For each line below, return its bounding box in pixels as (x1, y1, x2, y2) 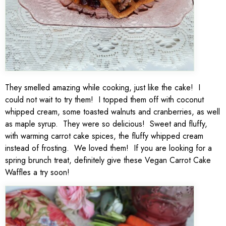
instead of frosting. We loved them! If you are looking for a (5, 142, 212, 154)
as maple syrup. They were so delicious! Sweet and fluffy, (5, 118, 207, 130)
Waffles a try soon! (5, 166, 72, 178)
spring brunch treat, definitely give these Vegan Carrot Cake (5, 154, 211, 166)
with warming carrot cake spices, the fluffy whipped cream (5, 130, 203, 142)
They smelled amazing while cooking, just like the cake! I (5, 82, 200, 93)
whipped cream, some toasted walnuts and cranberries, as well (5, 106, 220, 118)
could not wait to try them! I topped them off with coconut (5, 94, 204, 105)
